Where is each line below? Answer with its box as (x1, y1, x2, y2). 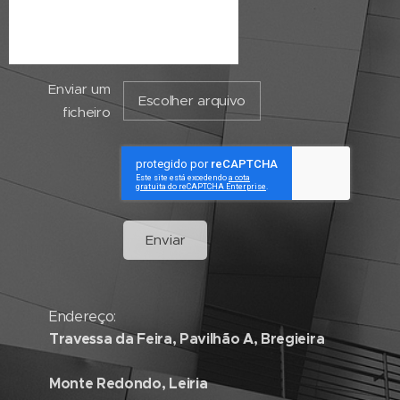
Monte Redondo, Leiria (49, 374, 208, 393)
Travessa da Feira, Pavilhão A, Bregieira (49, 329, 325, 348)
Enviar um (48, 80, 111, 97)
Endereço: (49, 308, 117, 325)
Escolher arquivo (138, 92, 246, 109)
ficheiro (62, 104, 111, 121)
